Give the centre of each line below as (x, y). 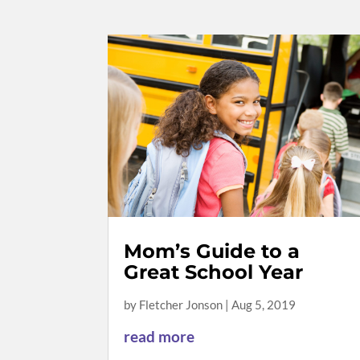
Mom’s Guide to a (212, 252)
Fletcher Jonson (181, 305)
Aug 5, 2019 (264, 305)
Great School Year (214, 272)
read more (160, 337)
